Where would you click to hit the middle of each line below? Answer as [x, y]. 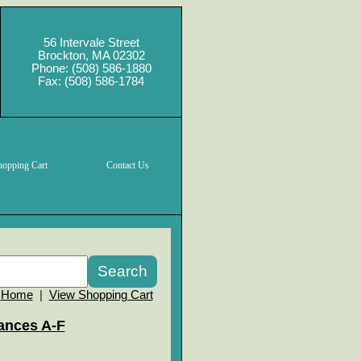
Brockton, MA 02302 [91, 56]
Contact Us [127, 165]
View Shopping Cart [101, 295]
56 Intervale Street [91, 43]
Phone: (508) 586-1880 [91, 68]
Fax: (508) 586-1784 [91, 81]
